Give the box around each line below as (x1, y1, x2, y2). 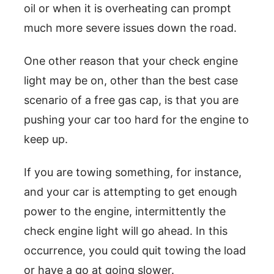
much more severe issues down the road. (24, 21, 237, 34)
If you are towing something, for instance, (24, 165, 242, 179)
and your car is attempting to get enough (24, 185, 237, 198)
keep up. (24, 132, 68, 146)
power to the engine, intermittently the (24, 204, 226, 218)
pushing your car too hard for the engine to (24, 113, 249, 126)
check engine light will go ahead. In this (24, 224, 228, 237)
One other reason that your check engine (24, 54, 238, 67)
